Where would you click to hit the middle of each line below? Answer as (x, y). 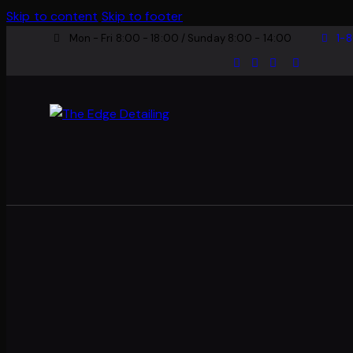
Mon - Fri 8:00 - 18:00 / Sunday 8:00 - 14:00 (180, 39)
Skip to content (52, 16)
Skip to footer (142, 16)
